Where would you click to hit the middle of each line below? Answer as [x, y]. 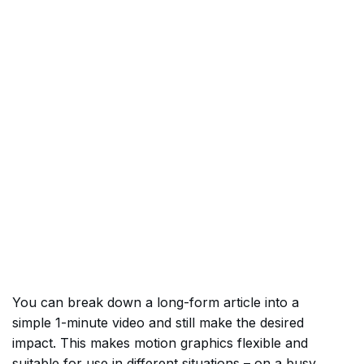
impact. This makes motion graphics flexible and [160, 343]
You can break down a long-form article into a [156, 302]
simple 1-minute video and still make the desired [158, 323]
